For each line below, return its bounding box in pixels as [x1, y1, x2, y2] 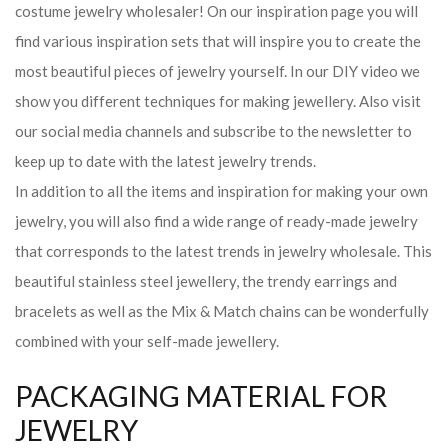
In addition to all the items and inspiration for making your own [15, 182, 428, 200]
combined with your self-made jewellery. [15, 332, 279, 350]
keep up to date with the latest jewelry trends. [15, 152, 316, 170]
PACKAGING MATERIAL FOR [15, 379, 387, 413]
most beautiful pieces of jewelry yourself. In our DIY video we [15, 62, 420, 80]
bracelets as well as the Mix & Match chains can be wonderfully [15, 302, 429, 320]
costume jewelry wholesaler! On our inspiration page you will [15, 2, 418, 20]
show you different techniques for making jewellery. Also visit [15, 92, 421, 110]
